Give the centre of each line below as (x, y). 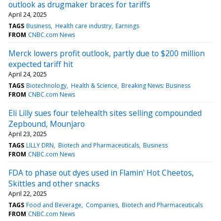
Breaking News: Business (156, 85)
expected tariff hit (41, 64)
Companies (102, 205)
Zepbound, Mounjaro (47, 124)
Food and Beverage (54, 205)
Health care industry (83, 26)
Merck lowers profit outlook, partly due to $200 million (107, 53)
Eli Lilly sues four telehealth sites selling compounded (105, 113)
